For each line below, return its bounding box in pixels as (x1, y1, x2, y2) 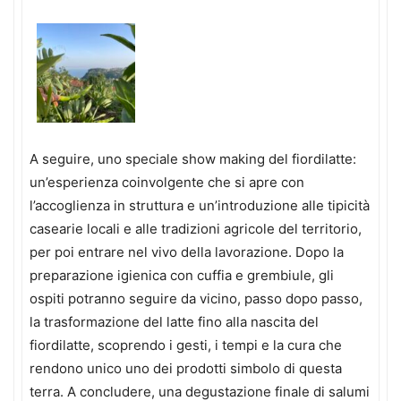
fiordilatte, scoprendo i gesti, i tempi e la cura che (30, 337, 342, 354)
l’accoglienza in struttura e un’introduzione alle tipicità (30, 197, 370, 215)
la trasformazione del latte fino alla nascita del (30, 313, 319, 331)
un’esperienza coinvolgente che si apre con (30, 174, 304, 192)
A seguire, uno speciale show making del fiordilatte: (30, 150, 356, 168)
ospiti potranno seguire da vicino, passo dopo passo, (30, 290, 363, 308)
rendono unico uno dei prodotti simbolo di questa (30, 360, 342, 378)
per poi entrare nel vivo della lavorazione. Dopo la (30, 243, 344, 261)
